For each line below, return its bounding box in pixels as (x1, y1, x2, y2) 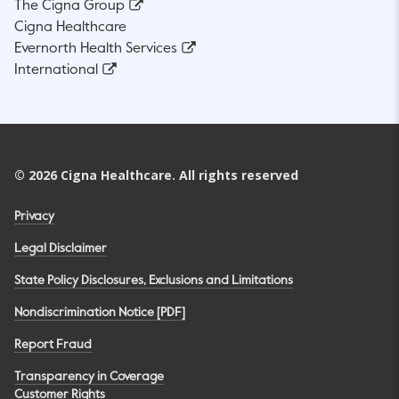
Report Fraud (14, 338, 92, 351)
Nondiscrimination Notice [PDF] (14, 305, 185, 319)
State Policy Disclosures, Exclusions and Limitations (14, 273, 293, 287)
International (14, 62, 98, 77)
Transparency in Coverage (14, 370, 164, 383)
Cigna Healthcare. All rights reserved (57, 166, 298, 183)
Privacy (14, 209, 54, 223)
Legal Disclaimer (14, 241, 107, 255)
